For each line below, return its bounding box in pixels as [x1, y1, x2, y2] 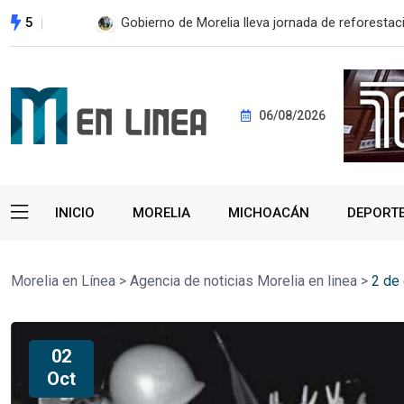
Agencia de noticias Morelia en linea [130, 271, 357, 289]
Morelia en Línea [11, 271, 115, 289]
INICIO [55, 204, 95, 221]
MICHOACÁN [228, 204, 309, 221]
